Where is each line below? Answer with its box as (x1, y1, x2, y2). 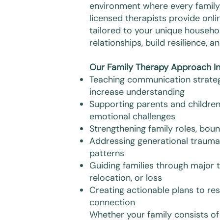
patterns (89, 147, 124, 159)
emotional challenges (89, 110, 175, 122)
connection (89, 196, 135, 208)
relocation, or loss (89, 172, 162, 184)
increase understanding (89, 86, 185, 98)
